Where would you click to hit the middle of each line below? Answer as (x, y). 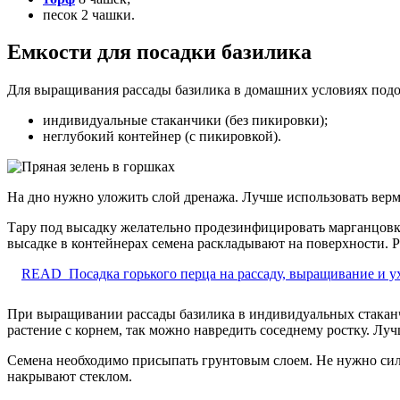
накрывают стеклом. (70, 377)
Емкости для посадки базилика (159, 52)
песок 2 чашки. (89, 14)
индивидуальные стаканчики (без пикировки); (185, 121)
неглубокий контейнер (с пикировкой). (162, 137)
